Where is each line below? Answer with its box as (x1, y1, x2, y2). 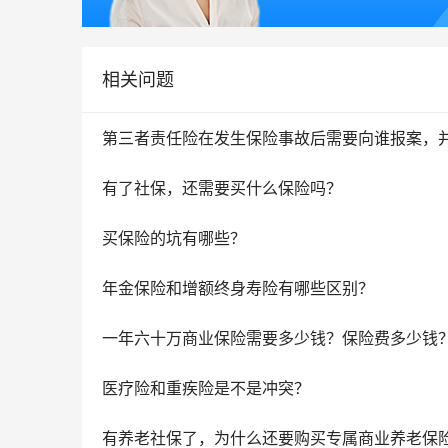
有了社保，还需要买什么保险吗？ (102, 178, 342, 199)
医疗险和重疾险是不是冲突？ (102, 378, 310, 399)
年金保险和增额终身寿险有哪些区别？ (102, 278, 374, 299)
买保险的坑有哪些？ (102, 228, 246, 249)
